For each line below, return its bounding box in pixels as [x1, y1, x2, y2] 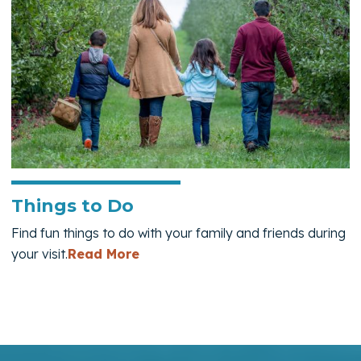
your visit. [11, 246, 68, 263]
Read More [68, 246, 139, 263]
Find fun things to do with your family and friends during [11, 225, 346, 242]
